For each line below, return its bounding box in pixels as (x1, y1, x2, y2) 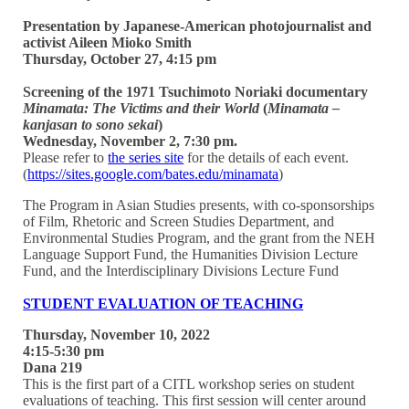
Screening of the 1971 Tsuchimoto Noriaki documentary (23, 83, 369, 100)
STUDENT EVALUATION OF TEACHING (23, 295, 304, 311)
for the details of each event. (184, 149, 350, 165)
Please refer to (23, 149, 109, 165)
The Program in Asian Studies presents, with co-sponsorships (23, 196, 375, 213)
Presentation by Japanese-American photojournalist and (23, 17, 372, 34)
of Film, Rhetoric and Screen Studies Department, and (23, 213, 335, 229)
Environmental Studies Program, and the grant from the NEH (23, 229, 376, 246)
